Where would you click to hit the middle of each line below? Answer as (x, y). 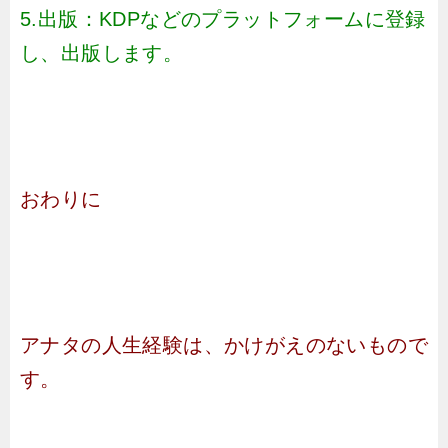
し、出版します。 (102, 53)
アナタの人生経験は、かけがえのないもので (224, 345)
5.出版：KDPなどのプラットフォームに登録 (223, 19)
